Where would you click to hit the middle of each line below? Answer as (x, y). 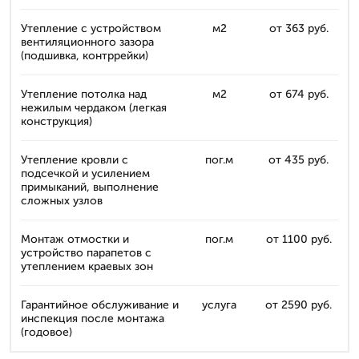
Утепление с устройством (91, 28)
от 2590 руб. (298, 305)
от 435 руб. (298, 160)
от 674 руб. (298, 94)
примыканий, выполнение (90, 187)
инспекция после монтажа (93, 319)
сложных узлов (62, 201)
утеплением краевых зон (87, 266)
